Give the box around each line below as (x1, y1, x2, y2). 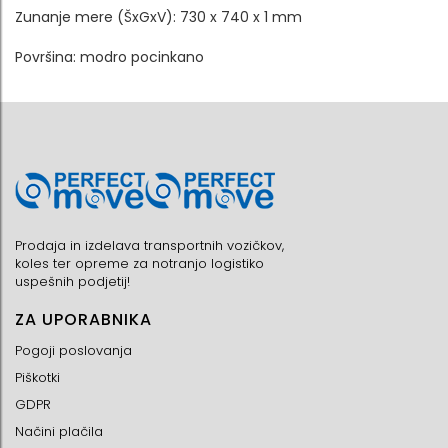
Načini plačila (15, 422, 103, 442)
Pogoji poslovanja (15, 341, 132, 361)
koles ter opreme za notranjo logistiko (15, 254, 264, 274)
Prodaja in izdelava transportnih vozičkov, (15, 236, 284, 256)
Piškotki (15, 368, 60, 388)
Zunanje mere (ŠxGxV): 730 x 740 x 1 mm (15, 7, 302, 28)
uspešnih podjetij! (15, 272, 130, 292)
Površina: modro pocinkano (15, 47, 204, 68)
